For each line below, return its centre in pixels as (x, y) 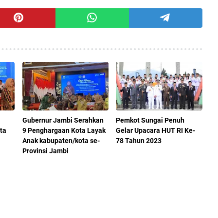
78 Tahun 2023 (139, 141)
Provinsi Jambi (45, 151)
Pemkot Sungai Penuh (150, 120)
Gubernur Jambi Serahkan (63, 120)
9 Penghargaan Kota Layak (64, 131)
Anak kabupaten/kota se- (61, 141)
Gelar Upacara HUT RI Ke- (156, 131)
